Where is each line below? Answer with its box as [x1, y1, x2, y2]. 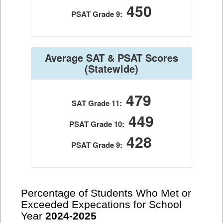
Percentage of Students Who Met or [21, 187, 191, 199]
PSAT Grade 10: [69, 118, 124, 129]
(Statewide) [85, 61, 138, 76]
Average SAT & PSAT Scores [45, 50, 178, 65]
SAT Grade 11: [72, 98, 122, 109]
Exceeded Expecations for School [21, 199, 182, 211]
